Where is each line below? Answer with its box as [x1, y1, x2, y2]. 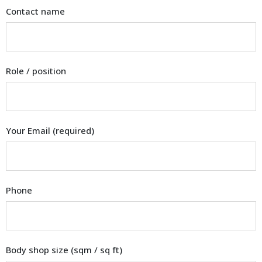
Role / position [6, 65, 66, 77]
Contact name [6, 5, 65, 18]
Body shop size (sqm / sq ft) [6, 244, 122, 256]
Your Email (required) [6, 125, 94, 137]
